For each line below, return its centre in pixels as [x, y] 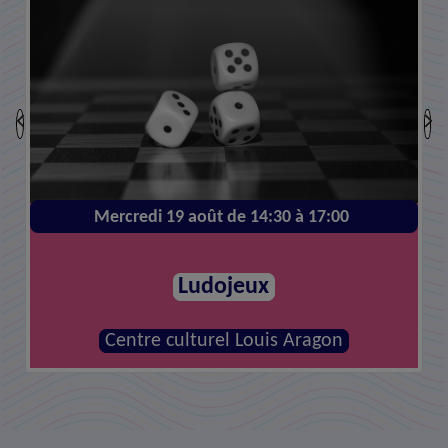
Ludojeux [224, 286]
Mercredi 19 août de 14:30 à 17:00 [222, 217]
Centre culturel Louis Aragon [223, 341]
